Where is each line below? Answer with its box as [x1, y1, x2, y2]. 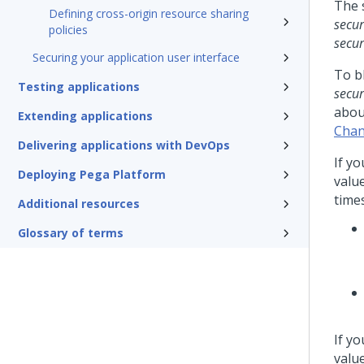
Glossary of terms [18, 225, 123, 240]
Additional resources [18, 196, 140, 211]
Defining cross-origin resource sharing [49, 6, 249, 21]
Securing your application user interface [32, 50, 240, 65]
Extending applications [18, 108, 153, 123]
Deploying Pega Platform [18, 167, 166, 182]
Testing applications [18, 79, 140, 94]
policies [49, 22, 88, 37]
